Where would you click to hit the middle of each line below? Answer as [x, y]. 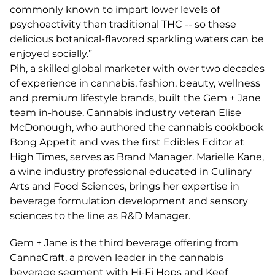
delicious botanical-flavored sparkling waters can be [137, 39]
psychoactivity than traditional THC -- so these [123, 24]
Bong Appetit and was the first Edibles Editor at [127, 142]
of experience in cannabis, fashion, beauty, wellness [135, 83]
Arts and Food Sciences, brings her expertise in [125, 186]
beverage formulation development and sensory [129, 201]
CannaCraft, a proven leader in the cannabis [117, 258]
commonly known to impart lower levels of [115, 10]
